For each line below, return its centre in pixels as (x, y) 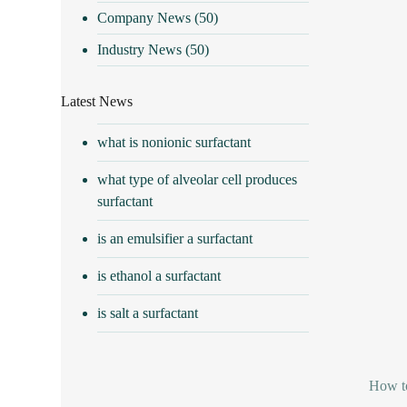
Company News (144, 17)
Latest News (97, 101)
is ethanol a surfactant (159, 275)
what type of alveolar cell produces (198, 179)
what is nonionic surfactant (174, 142)
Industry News (140, 49)
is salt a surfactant (148, 313)
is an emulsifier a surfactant (175, 238)
